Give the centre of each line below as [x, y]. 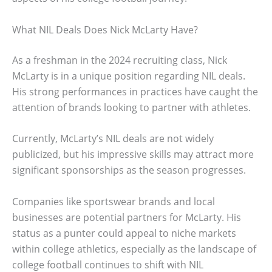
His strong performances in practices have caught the [135, 91]
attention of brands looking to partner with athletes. [131, 107]
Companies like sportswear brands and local [114, 201]
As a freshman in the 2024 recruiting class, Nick [120, 60]
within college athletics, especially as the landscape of [134, 249]
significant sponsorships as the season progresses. [129, 170]
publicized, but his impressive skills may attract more [133, 155]
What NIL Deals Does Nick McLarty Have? [105, 29]
